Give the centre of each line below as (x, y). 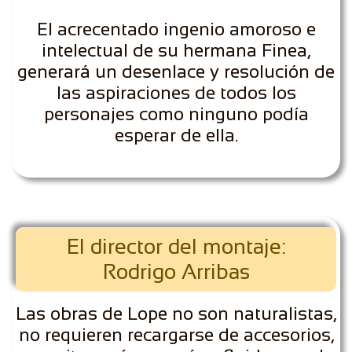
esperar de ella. (176, 135)
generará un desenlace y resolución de (176, 71)
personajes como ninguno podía (176, 114)
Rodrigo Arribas (176, 272)
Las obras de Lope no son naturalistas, (176, 313)
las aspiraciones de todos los (176, 93)
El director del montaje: (176, 247)
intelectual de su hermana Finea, (176, 50)
